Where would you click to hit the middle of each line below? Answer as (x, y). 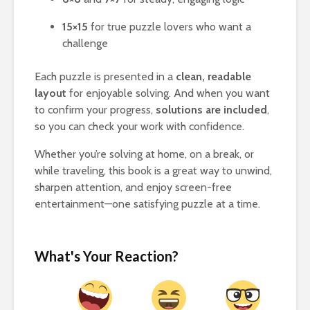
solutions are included (211, 110)
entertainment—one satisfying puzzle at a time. (147, 204)
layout (51, 93)
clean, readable (213, 76)
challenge (85, 43)
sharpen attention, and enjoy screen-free (133, 187)
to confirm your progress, (95, 110)
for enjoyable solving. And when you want (168, 93)
